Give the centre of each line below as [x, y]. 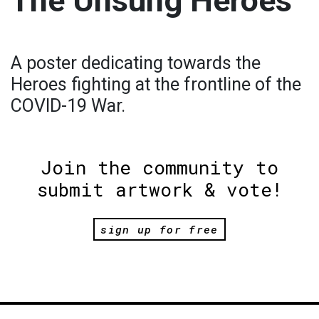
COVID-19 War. [68, 106]
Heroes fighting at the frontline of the [156, 85]
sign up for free [159, 230]
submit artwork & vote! [159, 190]
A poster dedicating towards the [136, 63]
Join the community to [159, 168]
